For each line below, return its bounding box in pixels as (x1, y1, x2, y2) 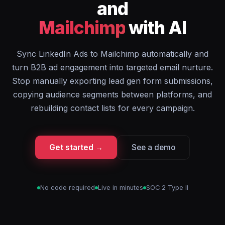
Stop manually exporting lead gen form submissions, (12, 76, 213, 86)
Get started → (49, 143, 103, 152)
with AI (125, 17, 187, 38)
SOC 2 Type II (146, 184, 188, 191)
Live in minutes (97, 184, 143, 191)
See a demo (132, 143, 175, 152)
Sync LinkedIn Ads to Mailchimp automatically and (17, 49, 208, 59)
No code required (40, 184, 95, 191)
